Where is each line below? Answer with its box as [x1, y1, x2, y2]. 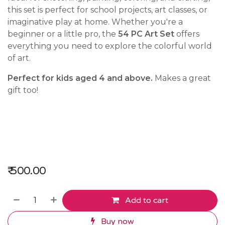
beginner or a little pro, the [8, 29, 118, 39]
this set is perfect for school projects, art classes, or [8, 5, 207, 15]
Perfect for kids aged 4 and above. [8, 73, 153, 83]
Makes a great [153, 73, 211, 83]
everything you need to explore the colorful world [8, 41, 212, 51]
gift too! [8, 85, 38, 95]
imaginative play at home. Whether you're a [8, 17, 183, 27]
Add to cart [123, 195, 169, 205]
